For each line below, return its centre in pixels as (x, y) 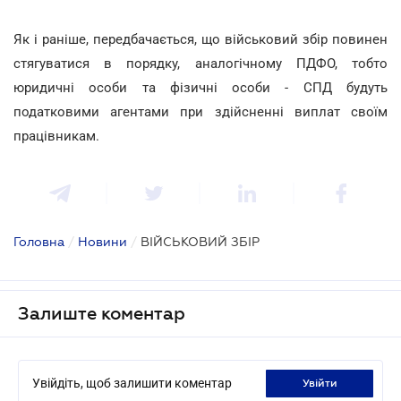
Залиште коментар (102, 313)
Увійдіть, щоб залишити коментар (132, 383)
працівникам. (56, 136)
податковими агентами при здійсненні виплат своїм (200, 111)
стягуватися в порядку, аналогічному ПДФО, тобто (200, 63)
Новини (102, 241)
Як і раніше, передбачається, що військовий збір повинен (200, 39)
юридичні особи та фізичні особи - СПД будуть (200, 87)
